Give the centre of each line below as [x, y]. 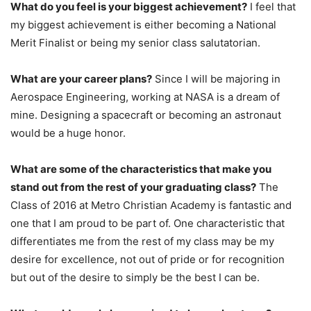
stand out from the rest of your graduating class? [133, 187]
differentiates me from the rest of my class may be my [142, 241]
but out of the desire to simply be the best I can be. [135, 277]
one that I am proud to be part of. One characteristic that [148, 223]
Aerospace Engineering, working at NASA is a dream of [145, 96]
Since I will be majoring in [216, 78]
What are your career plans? [81, 78]
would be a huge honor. [68, 133]
